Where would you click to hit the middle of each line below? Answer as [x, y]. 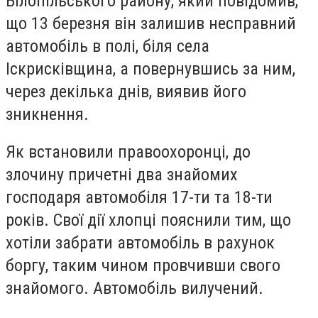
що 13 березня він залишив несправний [151, 23]
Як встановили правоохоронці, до [128, 152]
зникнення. [47, 114]
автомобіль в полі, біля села [108, 46]
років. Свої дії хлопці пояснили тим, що [148, 220]
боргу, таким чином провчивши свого [143, 266]
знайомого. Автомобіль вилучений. [135, 289]
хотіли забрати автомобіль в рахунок [140, 243]
